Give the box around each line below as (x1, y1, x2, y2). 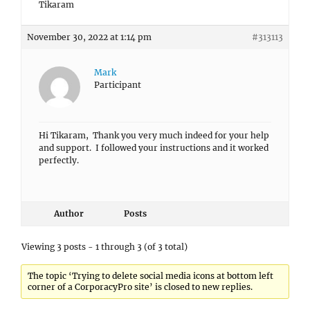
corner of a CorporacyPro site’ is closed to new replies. (28, 282, 253, 292)
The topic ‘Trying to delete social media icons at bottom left (28, 271, 274, 281)
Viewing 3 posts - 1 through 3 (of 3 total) (21, 241, 188, 252)
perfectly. (39, 155, 79, 165)
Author (53, 208, 84, 219)
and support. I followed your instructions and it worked (39, 143, 268, 153)
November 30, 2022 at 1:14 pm (27, 32, 152, 42)
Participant (94, 80, 141, 90)
